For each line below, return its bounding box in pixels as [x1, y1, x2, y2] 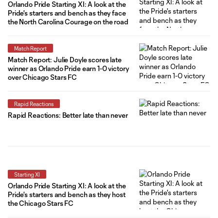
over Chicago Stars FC [8, 73, 77, 81]
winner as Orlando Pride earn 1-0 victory [8, 64, 129, 73]
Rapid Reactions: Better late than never [8, 110, 128, 119]
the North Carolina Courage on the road [8, 17, 128, 26]
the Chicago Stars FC [8, 199, 74, 208]
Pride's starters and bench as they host [8, 190, 126, 199]
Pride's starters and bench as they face [8, 8, 126, 17]
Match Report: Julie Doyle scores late [8, 55, 122, 64]
